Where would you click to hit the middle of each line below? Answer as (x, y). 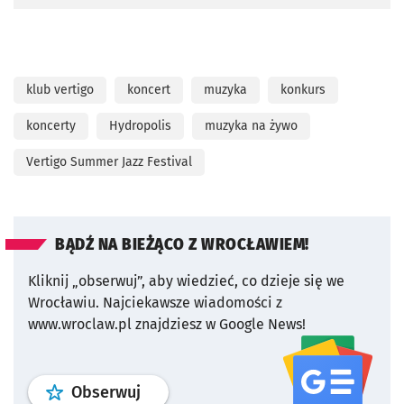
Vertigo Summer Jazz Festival (109, 162)
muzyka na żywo (251, 126)
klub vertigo (60, 90)
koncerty (51, 126)
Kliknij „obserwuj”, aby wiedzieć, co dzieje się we (186, 281)
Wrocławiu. (64, 303)
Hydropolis (140, 126)
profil (160, 392)
